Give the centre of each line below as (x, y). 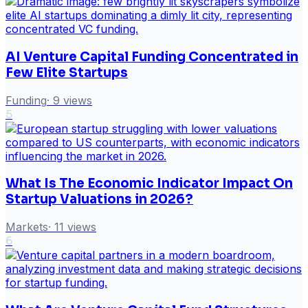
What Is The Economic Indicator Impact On (149, 184)
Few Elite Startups (67, 72)
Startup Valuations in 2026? (99, 199)
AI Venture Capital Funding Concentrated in (152, 56)
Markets (27, 227)
